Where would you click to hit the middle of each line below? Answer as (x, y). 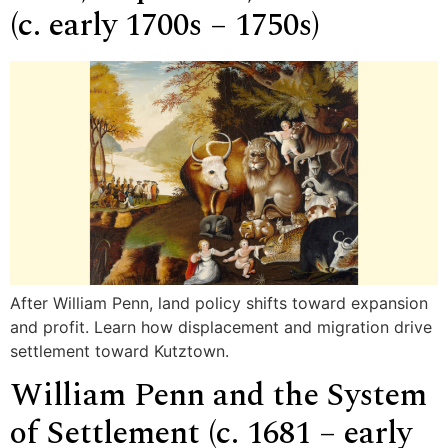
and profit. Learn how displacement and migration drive (221, 326)
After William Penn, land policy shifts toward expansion (219, 302)
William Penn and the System (218, 395)
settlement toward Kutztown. (119, 350)
